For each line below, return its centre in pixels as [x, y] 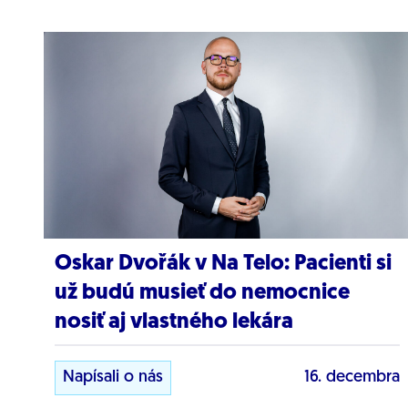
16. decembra [352, 377]
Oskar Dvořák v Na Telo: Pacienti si [223, 264]
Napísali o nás [113, 377]
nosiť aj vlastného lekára [174, 322]
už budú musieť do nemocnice [202, 293]
